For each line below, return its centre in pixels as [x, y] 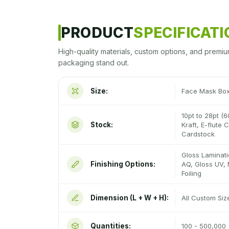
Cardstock [198, 134]
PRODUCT [97, 33]
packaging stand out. [94, 63]
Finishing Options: [123, 164]
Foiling [191, 173]
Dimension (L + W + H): [130, 198]
